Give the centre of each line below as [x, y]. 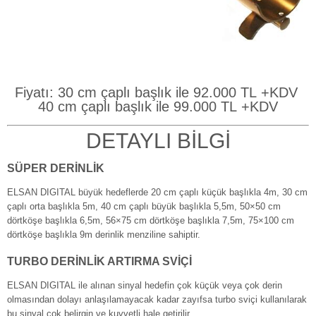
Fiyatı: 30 [44, 92]
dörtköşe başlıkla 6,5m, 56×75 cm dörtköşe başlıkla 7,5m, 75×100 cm [151, 221]
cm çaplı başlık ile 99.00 [131, 106]
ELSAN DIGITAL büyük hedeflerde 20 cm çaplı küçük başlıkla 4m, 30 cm [157, 193]
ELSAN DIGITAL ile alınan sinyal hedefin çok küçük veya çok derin [145, 286]
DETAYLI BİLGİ [158, 141]
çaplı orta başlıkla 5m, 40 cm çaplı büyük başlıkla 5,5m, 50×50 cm [144, 207]
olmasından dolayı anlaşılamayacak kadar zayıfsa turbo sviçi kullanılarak [157, 300]
